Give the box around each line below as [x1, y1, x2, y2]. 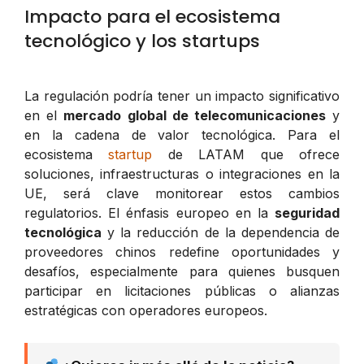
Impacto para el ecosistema [24, 3, 280, 29]
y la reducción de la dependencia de [102, 223, 340, 240]
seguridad [275, 204, 340, 221]
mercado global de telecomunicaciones [63, 106, 326, 123]
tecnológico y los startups [24, 28, 260, 54]
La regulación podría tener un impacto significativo [24, 87, 340, 104]
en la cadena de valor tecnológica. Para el [24, 126, 340, 143]
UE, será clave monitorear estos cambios [24, 184, 340, 201]
